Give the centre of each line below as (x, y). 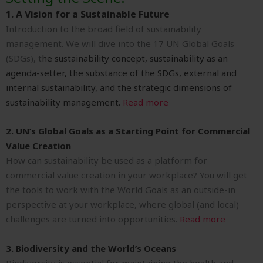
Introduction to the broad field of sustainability (104, 29)
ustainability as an (191, 58)
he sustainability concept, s (98, 58)
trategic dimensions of (185, 88)
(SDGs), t (24, 58)
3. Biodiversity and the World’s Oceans (92, 249)
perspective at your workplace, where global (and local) (122, 205)
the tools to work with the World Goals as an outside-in (121, 190)
